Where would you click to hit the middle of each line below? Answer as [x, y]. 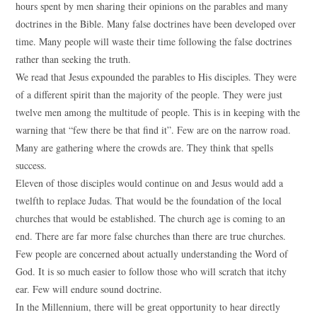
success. [31, 165]
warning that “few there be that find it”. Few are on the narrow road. [154, 130]
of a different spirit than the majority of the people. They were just [149, 94]
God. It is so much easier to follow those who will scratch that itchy [151, 271]
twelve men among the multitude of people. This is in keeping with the [158, 112]
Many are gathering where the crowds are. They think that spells [145, 148]
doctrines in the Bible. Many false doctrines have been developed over [156, 24]
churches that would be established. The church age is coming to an [151, 218]
